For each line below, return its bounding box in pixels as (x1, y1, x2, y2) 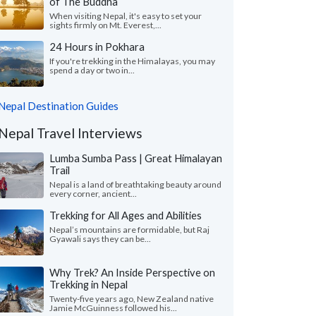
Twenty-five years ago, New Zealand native (49, 293, 214, 304)
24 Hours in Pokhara (49, 40, 145, 53)
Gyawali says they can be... (49, 233, 151, 244)
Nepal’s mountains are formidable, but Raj (49, 224, 209, 235)
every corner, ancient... (49, 188, 137, 199)
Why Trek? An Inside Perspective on (49, 266, 215, 279)
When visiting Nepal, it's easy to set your (49, 11, 202, 21)
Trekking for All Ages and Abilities (49, 209, 202, 221)
